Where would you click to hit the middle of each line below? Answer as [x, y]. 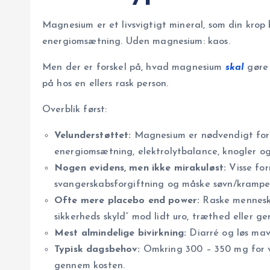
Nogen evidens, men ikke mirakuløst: [140, 168]
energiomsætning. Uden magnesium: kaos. [136, 42]
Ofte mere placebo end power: [127, 201]
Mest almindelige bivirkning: [121, 234]
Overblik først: [75, 110]
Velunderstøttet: [93, 136]
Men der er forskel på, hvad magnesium [134, 68]
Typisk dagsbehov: [97, 250]
